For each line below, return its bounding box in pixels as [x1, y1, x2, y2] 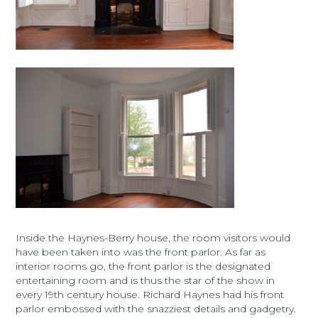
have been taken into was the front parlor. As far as [16, 245, 266, 258]
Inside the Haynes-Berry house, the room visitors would [16, 231, 291, 244]
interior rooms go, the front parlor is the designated [16, 259, 271, 273]
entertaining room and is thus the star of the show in [16, 273, 275, 287]
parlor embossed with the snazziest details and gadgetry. [16, 302, 297, 315]
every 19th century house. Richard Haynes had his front [16, 287, 285, 301]
